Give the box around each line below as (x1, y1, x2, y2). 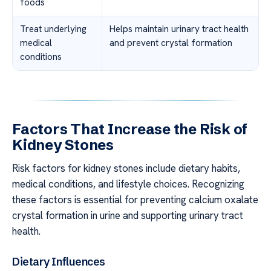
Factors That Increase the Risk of (12, 120, 248, 138)
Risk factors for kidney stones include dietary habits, (12, 161, 240, 175)
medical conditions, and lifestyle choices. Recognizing (12, 177, 244, 191)
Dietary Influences (12, 255, 105, 269)
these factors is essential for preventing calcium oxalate (12, 192, 258, 206)
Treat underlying (20, 22, 87, 35)
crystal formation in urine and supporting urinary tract (12, 208, 243, 222)
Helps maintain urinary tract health (109, 22, 249, 35)
